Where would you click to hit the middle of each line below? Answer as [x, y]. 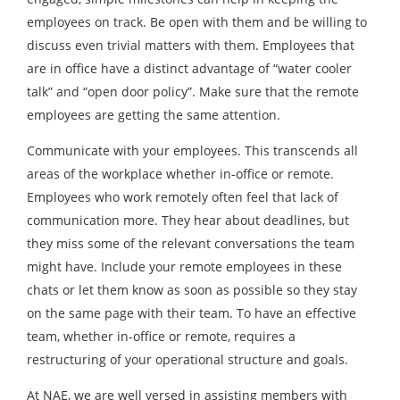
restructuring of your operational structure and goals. [187, 359]
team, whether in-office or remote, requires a [161, 336]
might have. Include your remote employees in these [184, 267]
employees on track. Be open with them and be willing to [197, 22]
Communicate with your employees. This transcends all [192, 150]
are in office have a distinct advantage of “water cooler [189, 68]
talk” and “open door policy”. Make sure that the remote [193, 92]
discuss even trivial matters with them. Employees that [191, 45]
